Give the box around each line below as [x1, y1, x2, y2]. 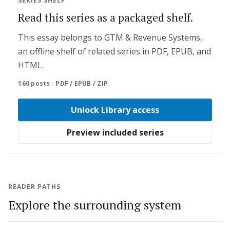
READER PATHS [8, 182, 61, 191]
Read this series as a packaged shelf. [18, 10, 194, 25]
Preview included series [66, 127, 164, 139]
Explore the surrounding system [8, 196, 181, 213]
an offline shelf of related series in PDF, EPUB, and [18, 45, 212, 57]
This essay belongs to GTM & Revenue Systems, [18, 31, 203, 43]
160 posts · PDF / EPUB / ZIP [18, 79, 108, 88]
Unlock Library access [71, 104, 159, 116]
